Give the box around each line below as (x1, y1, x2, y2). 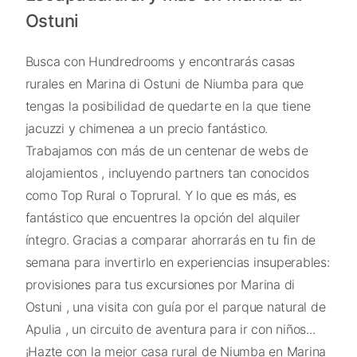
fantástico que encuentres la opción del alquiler (25, 209, 300, 226)
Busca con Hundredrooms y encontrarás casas (25, 53, 295, 69)
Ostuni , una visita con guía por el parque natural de (25, 298, 326, 315)
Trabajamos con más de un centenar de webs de (25, 142, 308, 159)
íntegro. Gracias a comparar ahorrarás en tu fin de (25, 231, 316, 248)
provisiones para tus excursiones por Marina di (25, 276, 295, 292)
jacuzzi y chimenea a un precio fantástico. (25, 120, 268, 136)
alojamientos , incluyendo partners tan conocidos (25, 164, 309, 181)
